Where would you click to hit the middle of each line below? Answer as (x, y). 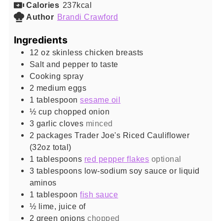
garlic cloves (60, 124)
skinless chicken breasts (98, 53)
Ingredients (40, 40)
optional (166, 159)
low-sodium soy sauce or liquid (142, 171)
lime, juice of (62, 206)
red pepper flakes (117, 159)
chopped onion (82, 112)
